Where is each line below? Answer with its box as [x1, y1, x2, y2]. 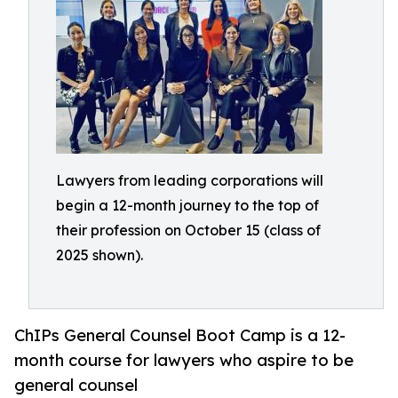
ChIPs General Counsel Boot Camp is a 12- [14, 325, 346, 346]
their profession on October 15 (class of [56, 221, 321, 239]
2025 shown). [56, 246, 143, 264]
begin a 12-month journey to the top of [56, 196, 319, 214]
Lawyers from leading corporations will [56, 171, 323, 189]
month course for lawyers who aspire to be [14, 350, 354, 370]
